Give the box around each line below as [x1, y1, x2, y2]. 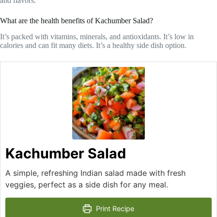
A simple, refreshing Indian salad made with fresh [5, 168, 186, 178]
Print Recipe [94, 204, 135, 213]
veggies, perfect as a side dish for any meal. [5, 179, 168, 189]
